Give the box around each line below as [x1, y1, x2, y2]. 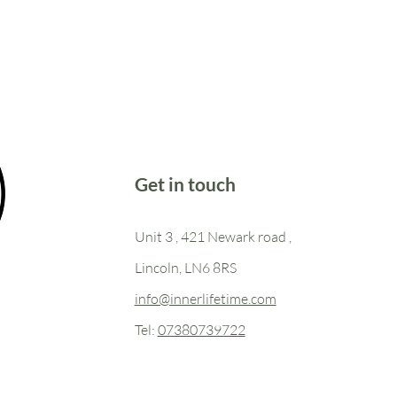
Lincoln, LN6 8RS [134, 258, 237, 276]
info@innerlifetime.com [134, 289, 276, 307]
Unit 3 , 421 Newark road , [134, 227, 292, 245]
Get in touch [134, 172, 236, 195]
